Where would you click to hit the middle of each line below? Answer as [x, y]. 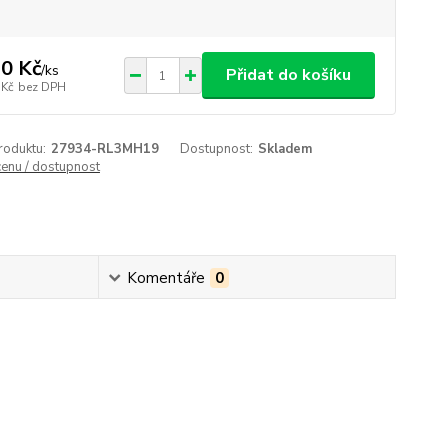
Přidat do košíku [288, 75]
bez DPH [41, 86]
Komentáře [166, 278]
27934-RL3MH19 [104, 149]
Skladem [285, 149]
